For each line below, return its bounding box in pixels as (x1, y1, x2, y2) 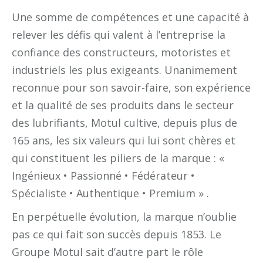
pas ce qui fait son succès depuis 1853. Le (12, 227, 221, 241)
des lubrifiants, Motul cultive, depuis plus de (12, 115, 237, 130)
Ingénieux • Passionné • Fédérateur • (12, 168, 195, 183)
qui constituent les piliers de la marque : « (12, 150, 224, 165)
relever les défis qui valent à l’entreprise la (12, 27, 225, 42)
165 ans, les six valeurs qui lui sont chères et (12, 133, 235, 147)
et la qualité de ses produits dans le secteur (12, 97, 234, 112)
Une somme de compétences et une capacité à (12, 9, 249, 24)
